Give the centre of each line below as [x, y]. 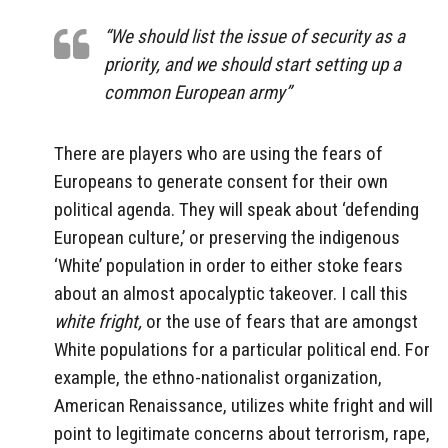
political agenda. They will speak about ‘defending [236, 210]
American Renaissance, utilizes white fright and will [243, 406]
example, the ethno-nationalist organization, [218, 378]
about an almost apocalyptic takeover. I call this [231, 294]
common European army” [197, 93]
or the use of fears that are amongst [282, 322]
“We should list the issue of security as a [254, 37]
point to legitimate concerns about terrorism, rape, [242, 434]
